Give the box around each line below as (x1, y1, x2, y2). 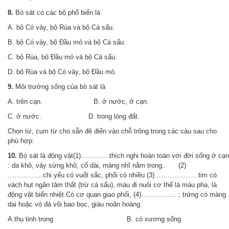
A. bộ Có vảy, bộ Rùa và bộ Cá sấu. (8, 24, 114, 31)
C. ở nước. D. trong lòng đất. (8, 112, 140, 120)
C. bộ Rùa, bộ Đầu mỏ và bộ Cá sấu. (8, 53, 117, 61)
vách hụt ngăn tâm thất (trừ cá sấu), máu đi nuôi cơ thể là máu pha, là (8, 181, 217, 189)
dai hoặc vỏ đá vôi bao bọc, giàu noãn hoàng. (8, 200, 142, 208)
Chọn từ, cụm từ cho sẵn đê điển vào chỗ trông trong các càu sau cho (8, 127, 217, 135)
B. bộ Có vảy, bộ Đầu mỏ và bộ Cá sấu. (8, 38, 126, 46)
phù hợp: (8, 137, 34, 145)
